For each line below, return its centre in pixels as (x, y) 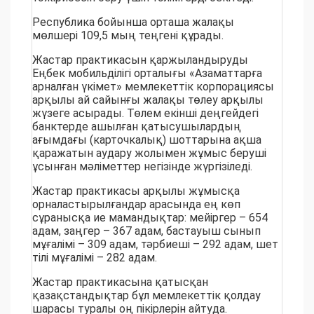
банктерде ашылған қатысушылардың (137, 127)
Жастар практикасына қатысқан (120, 282)
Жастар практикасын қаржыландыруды (140, 60)
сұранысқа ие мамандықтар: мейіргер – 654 (150, 218)
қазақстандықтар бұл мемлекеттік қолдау (146, 296)
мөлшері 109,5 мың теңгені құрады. (128, 36)
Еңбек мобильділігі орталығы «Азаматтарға (147, 74)
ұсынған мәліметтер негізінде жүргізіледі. (142, 167)
